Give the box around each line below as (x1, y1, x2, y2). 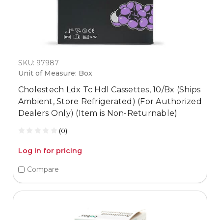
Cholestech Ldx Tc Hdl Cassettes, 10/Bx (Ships (18, 84, 201, 94)
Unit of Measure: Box (18, 68, 92, 78)
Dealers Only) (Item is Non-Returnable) (18, 108, 178, 118)
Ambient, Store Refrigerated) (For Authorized (18, 96, 202, 106)
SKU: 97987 (18, 58, 59, 67)
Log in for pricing (18, 146, 82, 155)
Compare (27, 165, 59, 174)
